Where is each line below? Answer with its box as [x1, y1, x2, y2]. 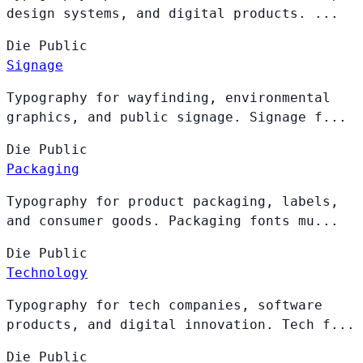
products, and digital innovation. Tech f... [6, 317, 355, 333]
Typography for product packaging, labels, [6, 194, 339, 210]
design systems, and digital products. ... [6, 6, 339, 22]
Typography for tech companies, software [6, 297, 322, 314]
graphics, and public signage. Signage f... [6, 109, 347, 126]
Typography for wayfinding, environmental [6, 90, 331, 106]
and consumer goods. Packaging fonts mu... [6, 213, 339, 229]
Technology [6, 265, 88, 281]
